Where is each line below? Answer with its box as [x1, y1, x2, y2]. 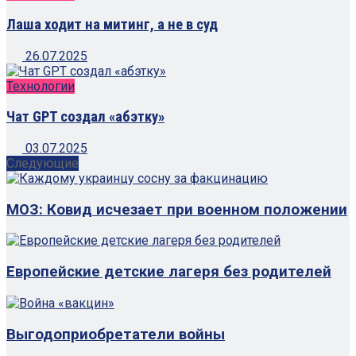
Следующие [6, 155, 79, 171]
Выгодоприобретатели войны [6, 325, 225, 343]
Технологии [6, 78, 75, 94]
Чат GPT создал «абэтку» [6, 108, 164, 126]
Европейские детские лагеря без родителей [6, 263, 331, 281]
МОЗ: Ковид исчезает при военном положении [6, 200, 347, 219]
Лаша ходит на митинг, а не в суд [6, 15, 218, 33]
